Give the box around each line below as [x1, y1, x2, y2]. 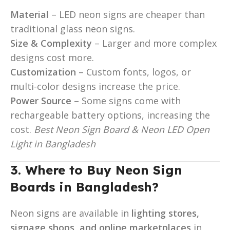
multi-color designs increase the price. [10, 80, 180, 92]
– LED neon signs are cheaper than [49, 8, 205, 21]
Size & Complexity [10, 36, 92, 49]
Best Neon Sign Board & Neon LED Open [34, 123, 209, 136]
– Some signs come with [71, 94, 181, 107]
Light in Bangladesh [10, 137, 95, 150]
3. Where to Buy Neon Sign [10, 162, 182, 178]
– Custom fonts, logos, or [76, 65, 191, 78]
